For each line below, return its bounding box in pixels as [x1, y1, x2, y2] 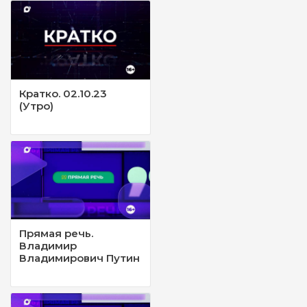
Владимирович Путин [19, 251, 140, 265]
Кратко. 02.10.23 [19, 86, 107, 100]
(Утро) [19, 99, 53, 112]
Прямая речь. [19, 226, 93, 240]
